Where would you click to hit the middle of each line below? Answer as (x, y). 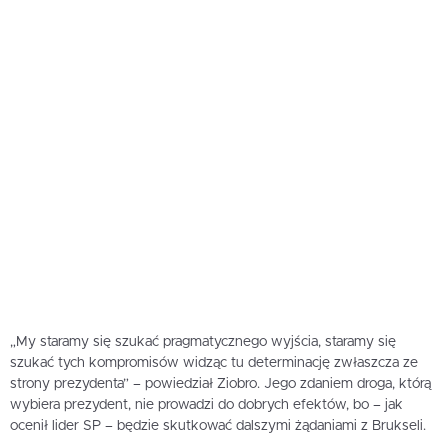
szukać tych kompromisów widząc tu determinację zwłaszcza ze (214, 362)
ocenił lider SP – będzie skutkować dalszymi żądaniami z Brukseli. (218, 425)
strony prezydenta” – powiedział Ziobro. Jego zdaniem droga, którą (220, 383)
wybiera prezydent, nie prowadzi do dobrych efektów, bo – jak (206, 404)
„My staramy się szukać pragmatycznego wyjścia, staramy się (203, 341)
